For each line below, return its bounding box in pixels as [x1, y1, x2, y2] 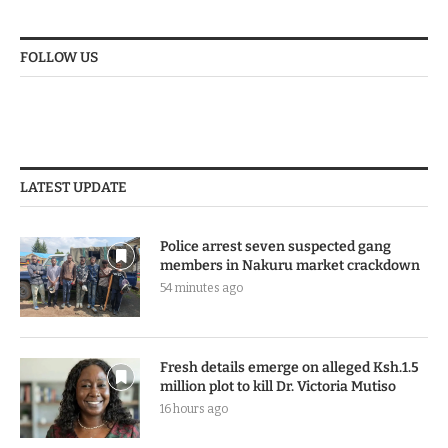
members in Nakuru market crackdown [160, 257, 420, 275]
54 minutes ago [160, 281, 243, 296]
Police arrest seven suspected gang [160, 238, 391, 256]
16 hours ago [160, 402, 228, 417]
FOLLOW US [20, 49, 98, 67]
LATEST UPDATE [20, 179, 127, 197]
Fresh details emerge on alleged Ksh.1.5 [160, 359, 419, 377]
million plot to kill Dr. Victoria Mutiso [160, 378, 396, 396]
